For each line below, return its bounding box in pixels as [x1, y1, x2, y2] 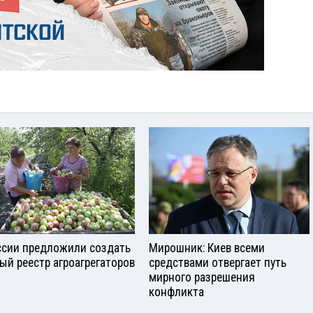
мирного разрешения [149, 270, 255, 284]
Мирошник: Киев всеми [149, 241, 265, 255]
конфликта [149, 285, 204, 299]
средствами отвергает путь [149, 256, 286, 270]
